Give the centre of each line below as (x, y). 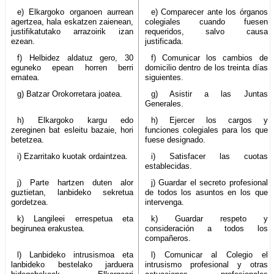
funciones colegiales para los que (206, 130)
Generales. (165, 103)
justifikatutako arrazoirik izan (72, 31)
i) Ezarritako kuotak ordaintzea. (72, 156)
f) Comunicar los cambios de (209, 57)
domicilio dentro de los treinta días (206, 67)
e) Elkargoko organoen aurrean (75, 12)
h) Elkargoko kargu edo (75, 120)
